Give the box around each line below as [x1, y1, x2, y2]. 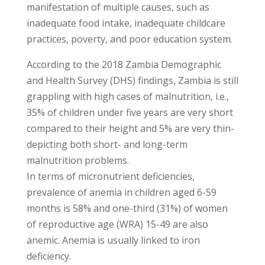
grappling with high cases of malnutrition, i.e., [26, 90, 229, 104]
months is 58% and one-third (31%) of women [26, 202, 228, 215]
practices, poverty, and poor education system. [26, 33, 232, 46]
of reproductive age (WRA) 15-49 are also [26, 218, 208, 231]
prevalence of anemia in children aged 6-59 [26, 186, 216, 199]
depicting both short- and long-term [26, 138, 188, 151]
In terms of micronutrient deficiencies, [26, 170, 195, 183]
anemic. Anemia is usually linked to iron [26, 234, 200, 247]
